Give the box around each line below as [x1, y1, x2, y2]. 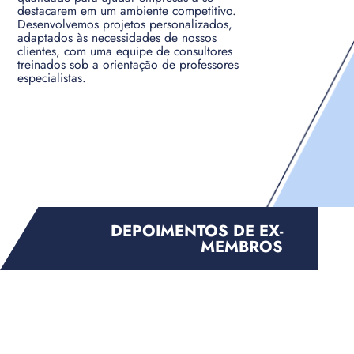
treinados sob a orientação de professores [17, 55, 239, 74]
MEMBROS [201, 234, 284, 258]
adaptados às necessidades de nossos [17, 28, 217, 47]
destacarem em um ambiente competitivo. [17, 2, 237, 21]
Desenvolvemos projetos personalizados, [17, 15, 233, 34]
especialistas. [17, 69, 87, 88]
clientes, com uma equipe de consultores [17, 42, 233, 61]
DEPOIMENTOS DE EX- [111, 218, 284, 243]
